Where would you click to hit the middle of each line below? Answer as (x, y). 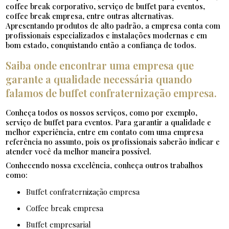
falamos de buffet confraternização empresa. (111, 93)
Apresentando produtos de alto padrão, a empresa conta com (113, 26)
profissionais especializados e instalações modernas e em (107, 36)
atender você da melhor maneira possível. (79, 152)
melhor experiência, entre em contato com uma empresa (105, 132)
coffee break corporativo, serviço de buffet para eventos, (106, 6)
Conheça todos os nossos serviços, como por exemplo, (102, 113)
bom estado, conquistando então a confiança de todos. (101, 45)
